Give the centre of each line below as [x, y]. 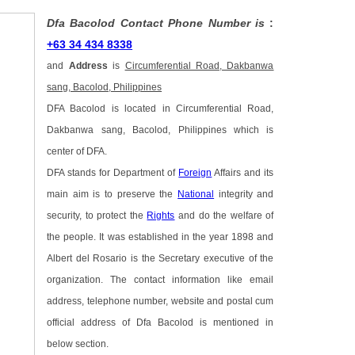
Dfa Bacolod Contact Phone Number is [158, 23]
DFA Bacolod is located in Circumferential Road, [160, 109]
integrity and [244, 195]
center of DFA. [77, 152]
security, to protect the [97, 216]
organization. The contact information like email [160, 280]
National [196, 195]
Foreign [195, 173]
